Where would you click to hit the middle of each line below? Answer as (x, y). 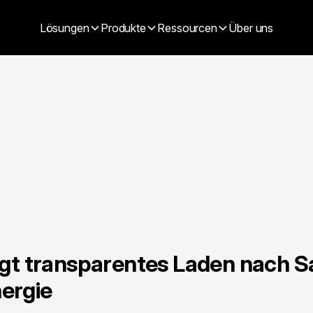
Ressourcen (188, 28)
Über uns (251, 28)
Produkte (123, 28)
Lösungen (64, 28)
